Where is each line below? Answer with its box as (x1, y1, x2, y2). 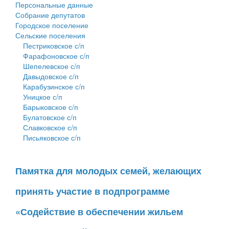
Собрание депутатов (15, 9, 85, 20)
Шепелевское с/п (23, 60, 80, 71)
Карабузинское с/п (23, 81, 85, 91)
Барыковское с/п (23, 101, 78, 112)
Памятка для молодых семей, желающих (15, 164, 201, 177)
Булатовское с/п (23, 111, 77, 122)
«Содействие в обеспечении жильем (15, 204, 183, 218)
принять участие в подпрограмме (15, 184, 170, 198)
